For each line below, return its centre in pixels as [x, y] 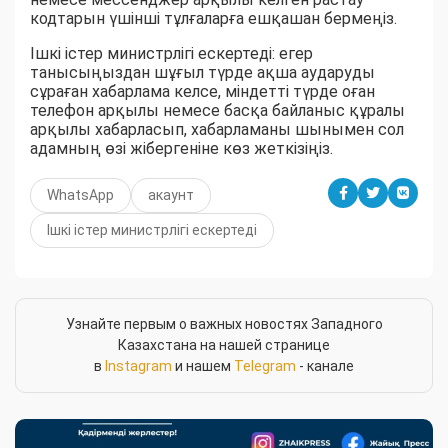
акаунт [171, 195]
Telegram [265, 366]
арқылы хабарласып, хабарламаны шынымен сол [217, 130]
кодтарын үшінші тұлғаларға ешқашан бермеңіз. [213, 19]
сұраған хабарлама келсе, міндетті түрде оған [202, 92]
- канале [325, 366]
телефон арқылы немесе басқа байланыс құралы [217, 111]
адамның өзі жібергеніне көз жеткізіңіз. [181, 149]
